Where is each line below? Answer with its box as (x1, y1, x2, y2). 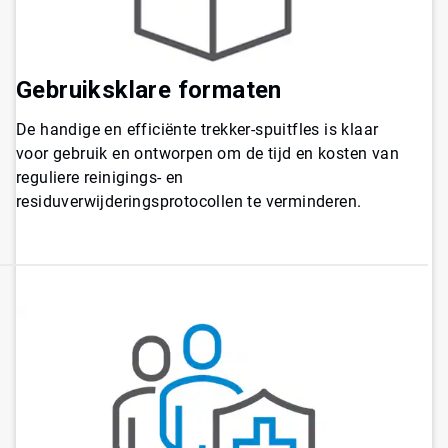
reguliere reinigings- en (16, 167, 184, 187)
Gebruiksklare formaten (16, 75, 282, 104)
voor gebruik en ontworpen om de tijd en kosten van (16, 143, 399, 163)
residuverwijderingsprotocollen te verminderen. (16, 191, 362, 211)
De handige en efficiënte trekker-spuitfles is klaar (16, 119, 379, 139)
